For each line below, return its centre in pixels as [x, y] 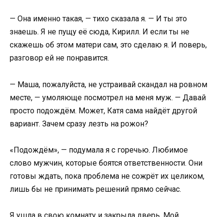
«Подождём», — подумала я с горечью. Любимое [99, 150]
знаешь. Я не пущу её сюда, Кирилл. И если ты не [100, 32]
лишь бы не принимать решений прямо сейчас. [95, 189]
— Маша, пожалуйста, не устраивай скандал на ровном [108, 84]
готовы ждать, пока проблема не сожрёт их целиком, [107, 176]
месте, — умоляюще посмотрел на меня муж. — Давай [108, 97]
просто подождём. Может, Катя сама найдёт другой [103, 110]
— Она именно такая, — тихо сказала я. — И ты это [98, 19]
